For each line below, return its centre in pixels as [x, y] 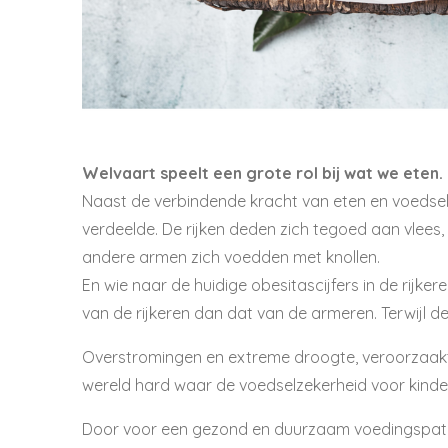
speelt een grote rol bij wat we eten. [299, 172]
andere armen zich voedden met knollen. [231, 256]
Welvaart [119, 172]
